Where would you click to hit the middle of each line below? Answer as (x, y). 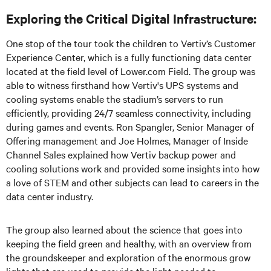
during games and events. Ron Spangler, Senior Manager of (130, 126)
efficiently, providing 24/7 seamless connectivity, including (129, 112)
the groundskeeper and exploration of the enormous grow (128, 257)
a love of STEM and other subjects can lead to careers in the (132, 182)
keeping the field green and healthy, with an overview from (129, 243)
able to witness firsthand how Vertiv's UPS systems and (122, 84)
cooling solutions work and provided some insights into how (133, 168)
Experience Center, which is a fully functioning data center (129, 57)
